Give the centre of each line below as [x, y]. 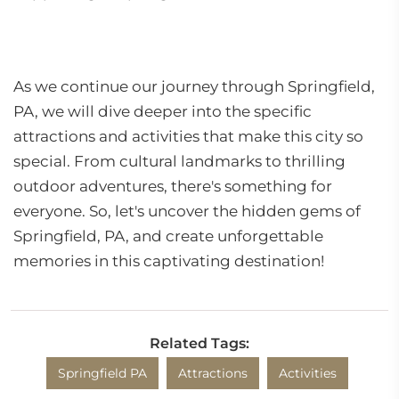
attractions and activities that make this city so [188, 136]
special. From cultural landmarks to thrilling [179, 161]
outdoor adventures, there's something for [173, 186]
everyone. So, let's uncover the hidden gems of [187, 211]
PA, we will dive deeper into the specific [163, 111]
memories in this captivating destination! [169, 261]
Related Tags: [199, 343]
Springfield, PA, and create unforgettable [168, 236]
